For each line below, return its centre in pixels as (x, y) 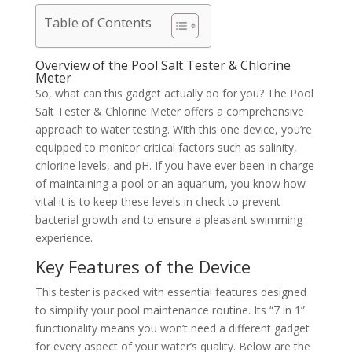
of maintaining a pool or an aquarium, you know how (170, 183)
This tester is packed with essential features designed (170, 291)
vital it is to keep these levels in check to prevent (158, 201)
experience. (64, 237)
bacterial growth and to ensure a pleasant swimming (169, 219)
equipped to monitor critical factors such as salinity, (166, 147)
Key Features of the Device (143, 266)
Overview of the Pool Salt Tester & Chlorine (163, 65)
